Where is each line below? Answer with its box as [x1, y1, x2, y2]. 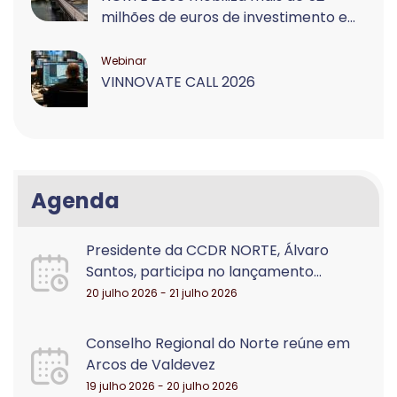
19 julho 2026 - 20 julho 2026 [86, 378, 238, 393]
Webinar [101, 53, 146, 68]
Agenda [31, 186, 120, 215]
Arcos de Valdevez [86, 354, 215, 375]
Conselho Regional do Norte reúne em [86, 333, 350, 354]
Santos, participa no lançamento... [86, 261, 322, 282]
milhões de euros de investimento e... [101, 7, 355, 27]
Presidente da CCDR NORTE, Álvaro [86, 240, 329, 261]
